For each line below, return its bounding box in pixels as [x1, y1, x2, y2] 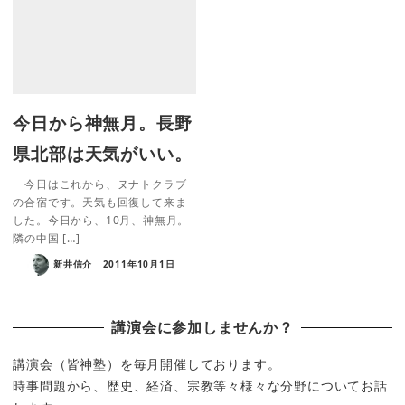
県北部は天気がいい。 [13, 140, 193, 165]
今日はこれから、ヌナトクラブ [13, 175, 187, 192]
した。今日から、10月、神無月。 [13, 212, 190, 228]
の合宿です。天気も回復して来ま [13, 193, 187, 210]
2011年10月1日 [102, 257, 175, 270]
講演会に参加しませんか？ [111, 317, 294, 338]
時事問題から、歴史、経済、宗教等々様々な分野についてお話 [13, 376, 388, 394]
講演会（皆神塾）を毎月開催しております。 [13, 354, 281, 372]
